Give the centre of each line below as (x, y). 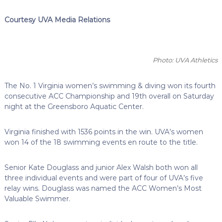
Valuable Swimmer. (37, 198)
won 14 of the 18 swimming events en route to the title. (101, 142)
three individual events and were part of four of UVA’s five (104, 178)
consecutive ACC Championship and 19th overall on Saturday (109, 96)
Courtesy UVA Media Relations (57, 20)
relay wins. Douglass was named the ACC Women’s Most (103, 188)
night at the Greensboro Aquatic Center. (74, 106)
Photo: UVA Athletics (185, 60)
